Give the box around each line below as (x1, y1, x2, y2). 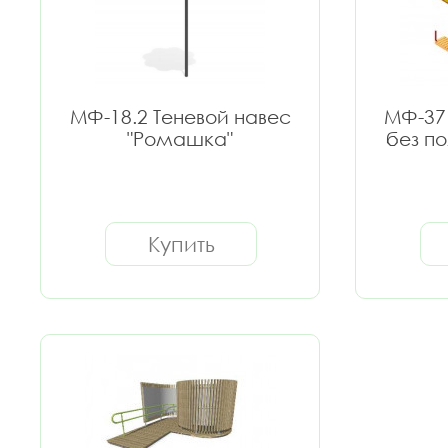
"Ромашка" (127, 127, 233, 150)
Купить (147, 231, 215, 257)
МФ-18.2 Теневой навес (69, 105, 291, 128)
